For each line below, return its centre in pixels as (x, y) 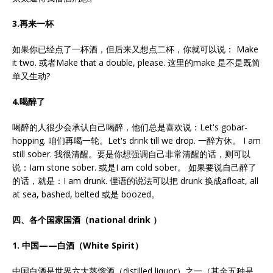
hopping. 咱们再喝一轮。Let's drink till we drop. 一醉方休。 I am (136, 140)
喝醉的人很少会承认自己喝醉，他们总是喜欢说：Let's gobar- (130, 127)
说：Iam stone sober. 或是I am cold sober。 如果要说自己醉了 (134, 167)
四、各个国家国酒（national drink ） (87, 220)
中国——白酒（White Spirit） (83, 245)
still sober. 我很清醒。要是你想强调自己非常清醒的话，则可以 (131, 154)
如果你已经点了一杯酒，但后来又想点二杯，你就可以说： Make (135, 49)
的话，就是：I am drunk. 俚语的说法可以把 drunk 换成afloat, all (135, 181)
